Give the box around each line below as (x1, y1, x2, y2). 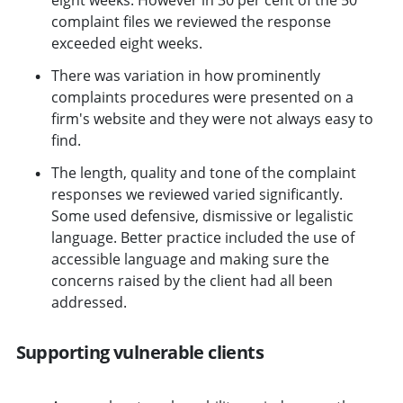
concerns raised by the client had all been (50, 270, 333, 291)
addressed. (50, 291, 127, 312)
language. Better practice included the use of (50, 227, 354, 247)
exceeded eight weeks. (50, 32, 202, 53)
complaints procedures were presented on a (50, 86, 354, 107)
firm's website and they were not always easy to (50, 108, 373, 129)
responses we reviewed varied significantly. (50, 184, 343, 204)
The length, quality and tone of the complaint (50, 162, 356, 183)
